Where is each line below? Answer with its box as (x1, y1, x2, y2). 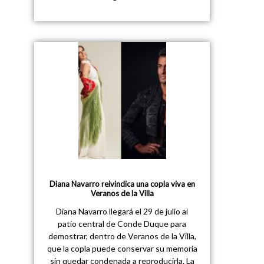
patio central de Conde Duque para (58, 218, 187, 229)
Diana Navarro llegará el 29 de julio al (56, 206, 189, 216)
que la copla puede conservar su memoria (47, 243, 197, 253)
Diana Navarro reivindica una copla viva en (49, 179, 195, 189)
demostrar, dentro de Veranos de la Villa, (48, 230, 196, 241)
